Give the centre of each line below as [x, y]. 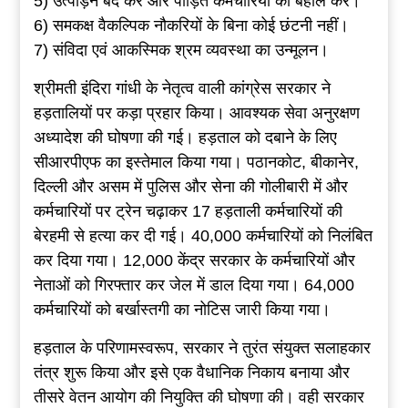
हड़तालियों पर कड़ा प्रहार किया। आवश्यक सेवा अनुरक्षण [196, 113]
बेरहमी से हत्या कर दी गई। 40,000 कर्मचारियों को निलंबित [203, 236]
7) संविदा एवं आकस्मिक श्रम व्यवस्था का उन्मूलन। [181, 51]
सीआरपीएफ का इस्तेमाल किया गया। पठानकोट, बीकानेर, [196, 163]
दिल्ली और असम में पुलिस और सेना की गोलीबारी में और [190, 187]
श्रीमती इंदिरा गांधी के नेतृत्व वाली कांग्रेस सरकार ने [182, 89]
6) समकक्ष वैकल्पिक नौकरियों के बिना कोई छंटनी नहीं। [191, 26]
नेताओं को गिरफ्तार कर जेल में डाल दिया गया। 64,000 [194, 286]
